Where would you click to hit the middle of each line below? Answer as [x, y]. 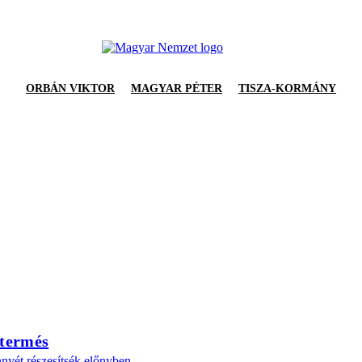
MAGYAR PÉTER [177, 88]
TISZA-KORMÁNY [287, 88]
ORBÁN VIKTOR [70, 88]
